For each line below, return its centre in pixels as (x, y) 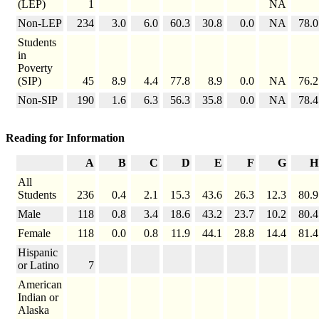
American (40, 285)
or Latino (38, 266)
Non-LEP (40, 23)
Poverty (35, 68)
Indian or (38, 298)
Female (34, 234)
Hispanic (38, 253)
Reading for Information (65, 138)
